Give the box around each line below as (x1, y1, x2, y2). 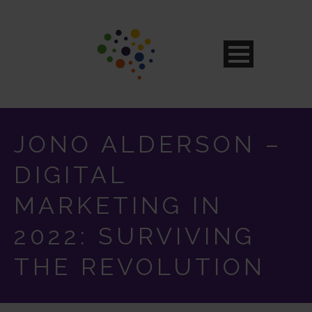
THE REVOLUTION (14, 253, 265, 281)
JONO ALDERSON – (14, 130, 282, 158)
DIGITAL (14, 161, 127, 189)
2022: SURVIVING (14, 222, 255, 250)
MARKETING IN (14, 192, 223, 219)
